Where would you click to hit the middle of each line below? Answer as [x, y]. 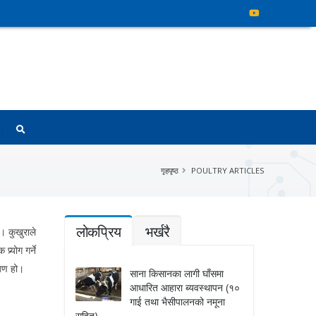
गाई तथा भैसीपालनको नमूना [177, 302]
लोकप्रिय [98, 231]
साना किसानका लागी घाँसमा [176, 273]
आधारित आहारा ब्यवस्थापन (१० [184, 287]
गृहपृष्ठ [169, 170]
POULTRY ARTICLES [227, 170]
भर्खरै [158, 231]
